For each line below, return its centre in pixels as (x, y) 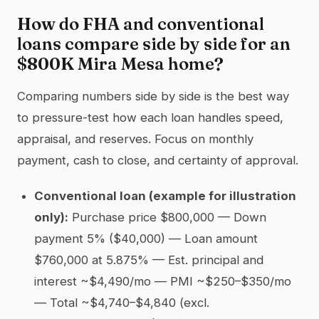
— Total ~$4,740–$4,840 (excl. (122, 302)
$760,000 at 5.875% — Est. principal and (149, 260)
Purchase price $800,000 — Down (167, 217)
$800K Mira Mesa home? (120, 63)
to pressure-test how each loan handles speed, (150, 117)
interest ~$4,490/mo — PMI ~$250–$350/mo (163, 281)
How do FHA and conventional (141, 23)
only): (51, 217)
